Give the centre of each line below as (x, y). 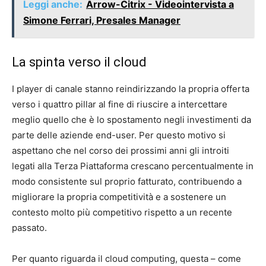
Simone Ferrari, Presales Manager (102, 20)
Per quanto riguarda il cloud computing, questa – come (126, 259)
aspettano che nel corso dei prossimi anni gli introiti (121, 151)
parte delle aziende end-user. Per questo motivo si (119, 135)
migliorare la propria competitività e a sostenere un (119, 197)
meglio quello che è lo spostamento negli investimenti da (132, 120)
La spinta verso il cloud (79, 62)
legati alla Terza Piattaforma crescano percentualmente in (133, 166)
